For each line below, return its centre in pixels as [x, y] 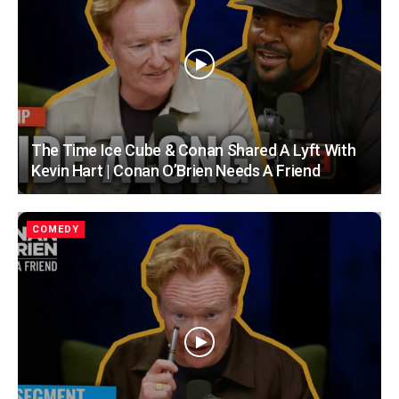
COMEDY [56, 230]
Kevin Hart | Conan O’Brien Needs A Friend [176, 171]
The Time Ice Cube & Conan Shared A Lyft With [194, 151]
